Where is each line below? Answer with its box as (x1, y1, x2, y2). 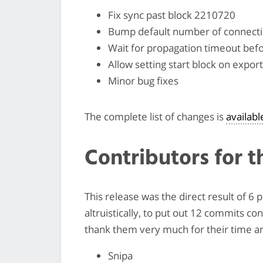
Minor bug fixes (108, 73, 178, 87)
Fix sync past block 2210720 (108, 8, 235, 22)
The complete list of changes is (85, 109, 226, 123)
